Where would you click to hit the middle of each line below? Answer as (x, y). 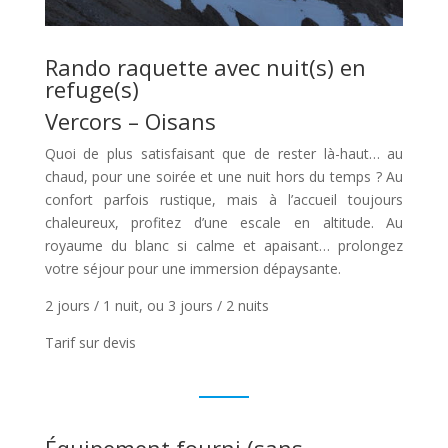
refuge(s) (91, 89)
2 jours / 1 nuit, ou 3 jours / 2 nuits (156, 306)
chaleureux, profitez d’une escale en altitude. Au (224, 223)
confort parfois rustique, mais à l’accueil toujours (224, 200)
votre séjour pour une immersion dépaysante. (192, 269)
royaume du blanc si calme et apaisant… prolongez (224, 246)
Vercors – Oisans (130, 121)
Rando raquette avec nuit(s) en (205, 67)
